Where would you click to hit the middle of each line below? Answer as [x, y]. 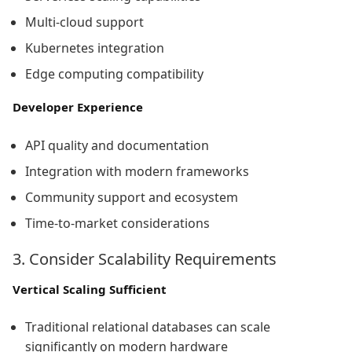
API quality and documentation [117, 145]
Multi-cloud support [84, 22]
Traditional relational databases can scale [148, 327]
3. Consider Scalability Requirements [145, 258]
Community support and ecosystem [132, 197]
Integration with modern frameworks [137, 171]
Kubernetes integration [95, 48]
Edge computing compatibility [114, 74]
